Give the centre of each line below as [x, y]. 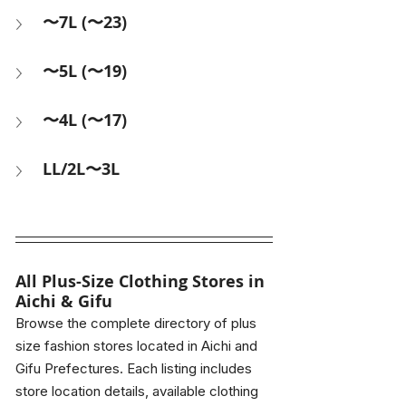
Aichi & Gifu [64, 301]
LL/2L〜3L [81, 169]
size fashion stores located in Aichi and [138, 345]
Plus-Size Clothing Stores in [155, 281]
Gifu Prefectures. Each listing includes [135, 368]
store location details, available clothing [139, 391]
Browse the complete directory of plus [138, 323]
